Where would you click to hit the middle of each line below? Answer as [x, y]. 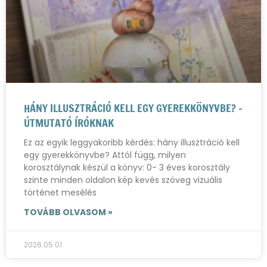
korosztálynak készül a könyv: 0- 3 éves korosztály [127, 167]
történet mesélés [60, 193]
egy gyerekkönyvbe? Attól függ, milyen [105, 155]
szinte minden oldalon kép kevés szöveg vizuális [123, 180]
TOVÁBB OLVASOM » [68, 212]
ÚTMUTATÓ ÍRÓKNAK [69, 123]
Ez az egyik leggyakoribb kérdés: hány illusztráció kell [132, 142]
